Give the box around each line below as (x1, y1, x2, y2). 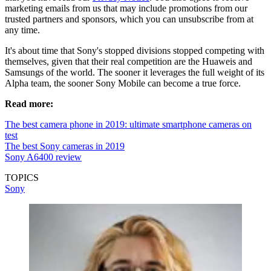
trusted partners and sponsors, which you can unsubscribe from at (5, 13, 253, 24)
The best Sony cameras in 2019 (5, 140, 125, 151)
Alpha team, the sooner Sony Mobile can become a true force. (5, 77, 243, 88)
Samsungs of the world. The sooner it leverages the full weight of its (5, 67, 264, 77)
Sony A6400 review (5, 151, 82, 162)
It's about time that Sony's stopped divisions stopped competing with (5, 45, 264, 56)
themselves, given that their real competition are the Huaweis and (5, 56, 252, 67)
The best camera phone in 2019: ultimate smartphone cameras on (5, 119, 252, 129)
